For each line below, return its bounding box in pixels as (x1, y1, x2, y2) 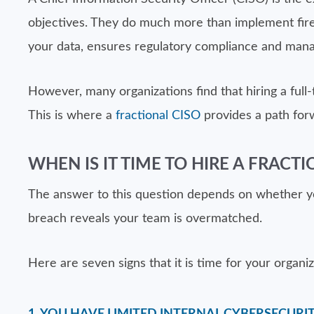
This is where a (28, 109, 116, 122)
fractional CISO (116, 109, 200, 122)
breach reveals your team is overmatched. (28, 212, 262, 225)
